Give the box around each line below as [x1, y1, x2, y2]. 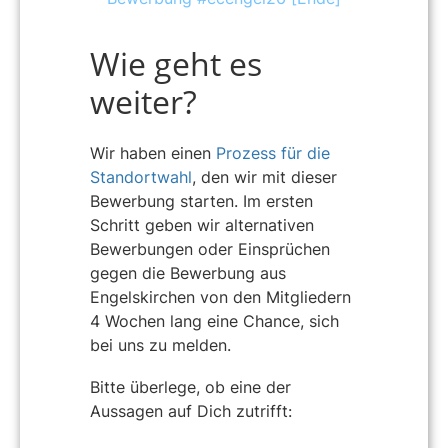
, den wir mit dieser [192, 167, 337, 188]
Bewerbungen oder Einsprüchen [90, 239, 330, 260]
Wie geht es [90, 42, 262, 86]
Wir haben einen [90, 143, 216, 164]
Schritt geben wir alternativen [90, 215, 314, 236]
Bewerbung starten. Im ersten [90, 191, 313, 212]
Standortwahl [90, 167, 192, 188]
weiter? [90, 80, 197, 124]
